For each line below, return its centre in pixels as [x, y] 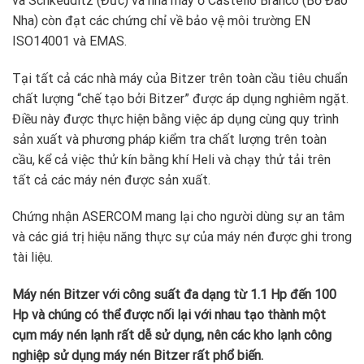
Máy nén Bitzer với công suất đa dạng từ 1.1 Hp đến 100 [174, 295]
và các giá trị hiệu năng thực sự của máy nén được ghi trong [182, 237]
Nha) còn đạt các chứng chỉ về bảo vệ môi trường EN [161, 20]
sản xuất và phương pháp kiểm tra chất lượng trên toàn [169, 139]
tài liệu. [32, 258]
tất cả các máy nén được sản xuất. [111, 180]
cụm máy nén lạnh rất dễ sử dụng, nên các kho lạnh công [172, 336]
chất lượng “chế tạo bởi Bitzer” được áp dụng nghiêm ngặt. [180, 98]
